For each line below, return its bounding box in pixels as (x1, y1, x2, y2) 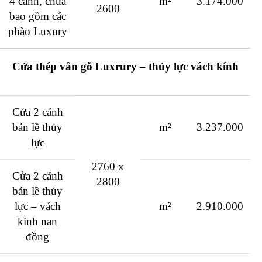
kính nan (18, 215, 57, 228)
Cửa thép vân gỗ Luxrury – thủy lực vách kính (12, 60, 239, 73)
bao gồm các (9, 10, 66, 23)
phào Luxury (8, 25, 67, 38)
